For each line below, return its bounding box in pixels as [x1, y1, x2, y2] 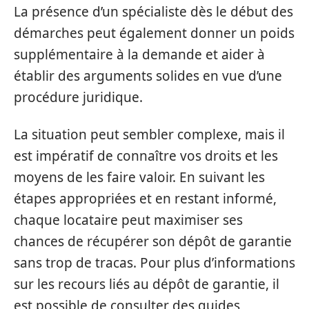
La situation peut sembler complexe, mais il [14, 125, 285, 143]
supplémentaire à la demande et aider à [14, 46, 265, 63]
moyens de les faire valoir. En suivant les [14, 168, 265, 186]
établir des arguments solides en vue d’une [14, 67, 282, 85]
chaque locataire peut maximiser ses [14, 210, 243, 229]
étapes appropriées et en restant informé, [14, 189, 277, 208]
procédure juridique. [14, 88, 143, 106]
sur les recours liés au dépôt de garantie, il [14, 275, 279, 293]
